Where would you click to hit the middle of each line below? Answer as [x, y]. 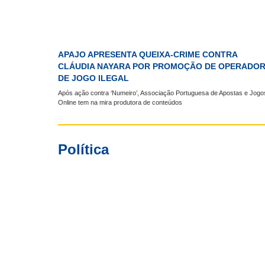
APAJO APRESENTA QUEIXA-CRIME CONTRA [148, 54]
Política [84, 149]
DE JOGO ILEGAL [94, 78]
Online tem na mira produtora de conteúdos [120, 102]
